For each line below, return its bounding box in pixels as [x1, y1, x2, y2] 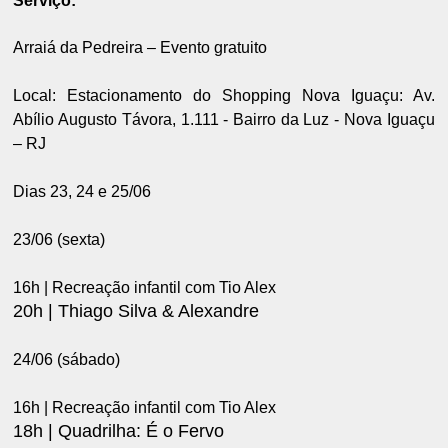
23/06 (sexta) [13, 230, 106, 248]
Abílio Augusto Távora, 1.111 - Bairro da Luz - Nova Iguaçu [13, 110, 435, 128]
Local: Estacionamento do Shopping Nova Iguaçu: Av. [13, 86, 435, 104]
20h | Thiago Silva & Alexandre [13, 300, 260, 321]
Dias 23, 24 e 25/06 [13, 182, 152, 200]
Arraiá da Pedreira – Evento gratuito [13, 38, 268, 56]
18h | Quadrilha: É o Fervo [13, 420, 225, 441]
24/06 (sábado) [13, 350, 121, 368]
